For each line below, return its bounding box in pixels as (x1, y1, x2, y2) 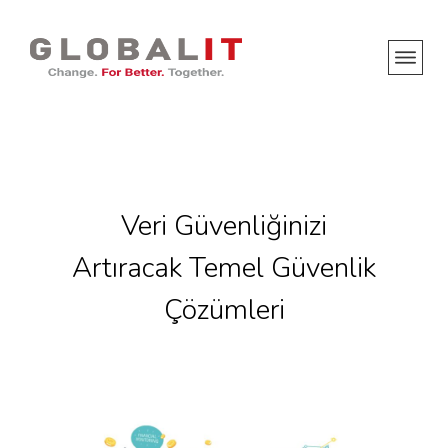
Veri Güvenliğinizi (121, 207, 327, 245)
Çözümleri (163, 291, 285, 329)
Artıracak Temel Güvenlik (72, 249, 376, 287)
